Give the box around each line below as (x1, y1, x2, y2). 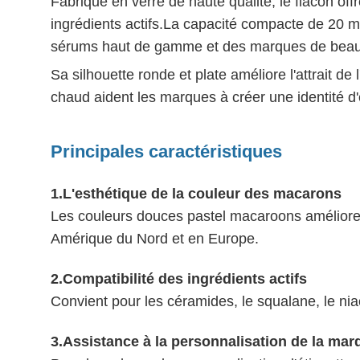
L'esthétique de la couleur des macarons (63, 185, 342, 202)
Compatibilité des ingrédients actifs (63, 270, 307, 287)
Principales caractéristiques (51, 141, 282, 162)
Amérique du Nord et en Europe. (51, 230, 259, 247)
